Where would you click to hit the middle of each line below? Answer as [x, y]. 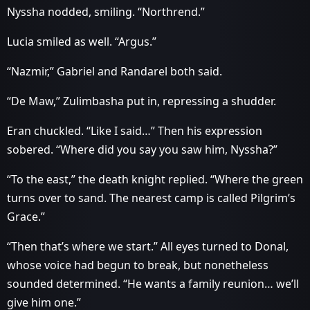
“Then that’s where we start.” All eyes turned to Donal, [148, 246]
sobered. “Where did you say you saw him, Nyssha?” [142, 149]
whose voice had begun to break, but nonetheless [138, 265]
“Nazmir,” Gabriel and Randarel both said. [115, 71]
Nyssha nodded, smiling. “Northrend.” [106, 12]
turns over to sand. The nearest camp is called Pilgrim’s [151, 198]
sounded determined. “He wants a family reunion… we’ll [153, 284]
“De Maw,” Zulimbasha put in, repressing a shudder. [142, 101]
